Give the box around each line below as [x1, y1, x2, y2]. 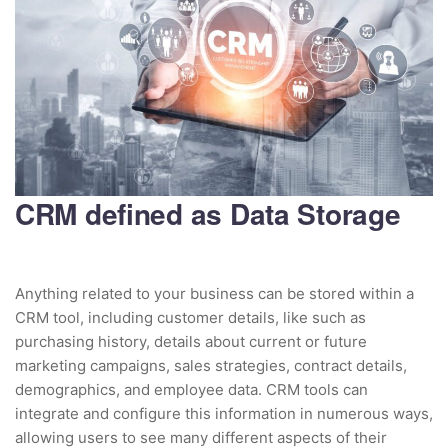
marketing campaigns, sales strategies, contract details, [15, 355, 407, 375]
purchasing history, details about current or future [15, 331, 367, 351]
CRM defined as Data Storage [15, 192, 401, 234]
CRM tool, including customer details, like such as [15, 307, 366, 327]
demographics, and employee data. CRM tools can [15, 379, 368, 399]
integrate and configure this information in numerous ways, [15, 403, 433, 423]
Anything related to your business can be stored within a [15, 283, 414, 303]
